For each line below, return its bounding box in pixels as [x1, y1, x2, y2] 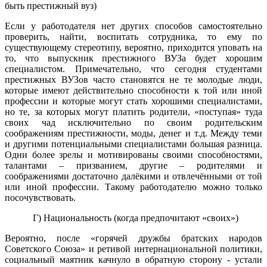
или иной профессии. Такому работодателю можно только [5, 181, 262, 192]
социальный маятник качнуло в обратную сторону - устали [5, 254, 262, 265]
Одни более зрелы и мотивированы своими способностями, [5, 149, 262, 160]
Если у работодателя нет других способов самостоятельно [5, 20, 262, 31]
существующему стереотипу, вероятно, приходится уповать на [5, 42, 262, 52]
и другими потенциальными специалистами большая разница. [5, 138, 262, 149]
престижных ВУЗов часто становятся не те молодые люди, [5, 74, 262, 85]
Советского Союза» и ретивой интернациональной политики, [5, 243, 262, 254]
